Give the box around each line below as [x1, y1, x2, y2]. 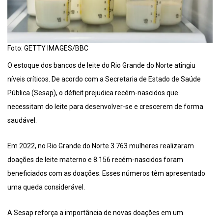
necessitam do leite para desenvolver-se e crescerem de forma [7, 103, 203, 111]
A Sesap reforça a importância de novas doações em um [7, 209, 183, 217]
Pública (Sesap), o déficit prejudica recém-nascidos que [7, 89, 178, 97]
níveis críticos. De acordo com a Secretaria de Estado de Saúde [7, 75, 201, 83]
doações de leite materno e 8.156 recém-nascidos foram [7, 156, 183, 164]
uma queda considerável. [7, 183, 85, 192]
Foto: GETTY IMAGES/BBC [7, 44, 88, 53]
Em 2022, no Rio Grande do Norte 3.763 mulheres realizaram [7, 142, 194, 150]
